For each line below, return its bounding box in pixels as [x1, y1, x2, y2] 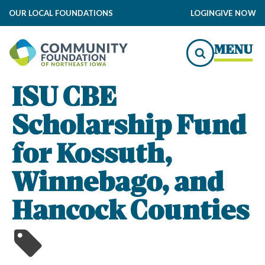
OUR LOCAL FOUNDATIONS [9, 8, 113, 18]
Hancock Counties [12, 200, 249, 226]
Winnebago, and [12, 172, 224, 198]
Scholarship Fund [12, 115, 246, 141]
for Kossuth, [12, 143, 172, 169]
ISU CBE [12, 86, 117, 112]
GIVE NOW [214, 8, 256, 18]
